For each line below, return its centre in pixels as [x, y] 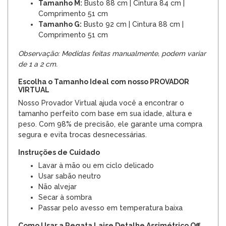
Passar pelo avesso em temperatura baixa [110, 208]
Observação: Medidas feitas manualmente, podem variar [112, 54]
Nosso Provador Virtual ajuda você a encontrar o [101, 103]
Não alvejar [58, 187]
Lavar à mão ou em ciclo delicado [96, 166]
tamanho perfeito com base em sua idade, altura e [105, 114]
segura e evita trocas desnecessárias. [82, 135]
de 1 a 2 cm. [38, 64]
